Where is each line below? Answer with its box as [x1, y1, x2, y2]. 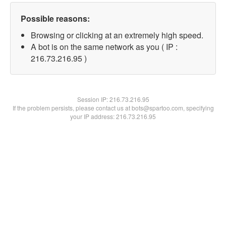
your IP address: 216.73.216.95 [70, 112, 156, 121]
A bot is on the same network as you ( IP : [31, 41, 178, 52]
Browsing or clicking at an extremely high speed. [31, 29, 203, 41]
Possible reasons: [21, 13, 90, 24]
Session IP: [77, 95, 109, 103]
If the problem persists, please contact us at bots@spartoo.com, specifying [12, 103, 214, 112]
